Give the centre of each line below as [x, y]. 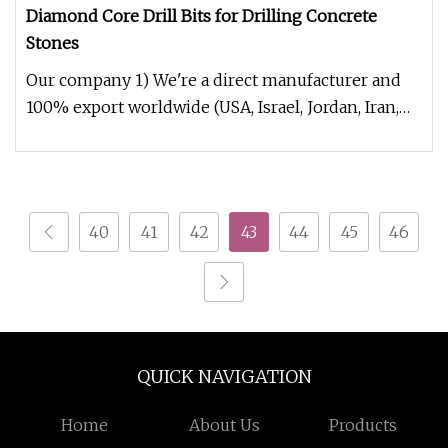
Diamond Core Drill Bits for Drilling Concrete [201, 16]
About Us [224, 425]
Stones [52, 43]
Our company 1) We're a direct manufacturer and [213, 80]
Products [363, 425]
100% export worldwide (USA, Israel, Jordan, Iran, [212, 107]
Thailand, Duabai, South [117, 134]
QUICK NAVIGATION [224, 376]
